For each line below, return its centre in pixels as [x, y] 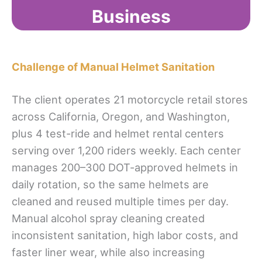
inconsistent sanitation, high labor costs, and [125, 235]
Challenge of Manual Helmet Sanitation [113, 66]
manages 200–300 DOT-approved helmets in [125, 168]
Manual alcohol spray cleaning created [108, 218]
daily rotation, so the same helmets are [110, 185]
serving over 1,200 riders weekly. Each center [126, 151]
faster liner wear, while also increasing [108, 252]
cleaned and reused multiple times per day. [120, 201]
